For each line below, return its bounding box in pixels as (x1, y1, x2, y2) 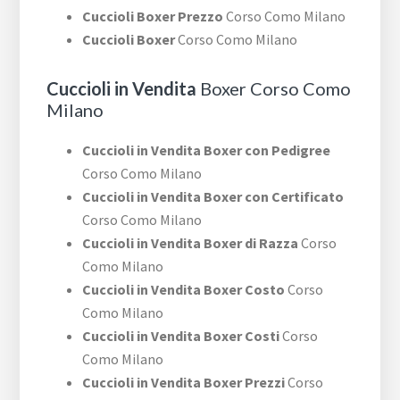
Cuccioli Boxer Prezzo (82, 7, 224, 26)
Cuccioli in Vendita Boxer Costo (82, 280, 286, 299)
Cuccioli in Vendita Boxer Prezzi (82, 373, 286, 392)
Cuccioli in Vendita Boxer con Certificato (82, 187, 345, 206)
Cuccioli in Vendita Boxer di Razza (82, 234, 299, 253)
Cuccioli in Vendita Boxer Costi (82, 327, 280, 346)
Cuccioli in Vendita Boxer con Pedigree (82, 141, 331, 160)
